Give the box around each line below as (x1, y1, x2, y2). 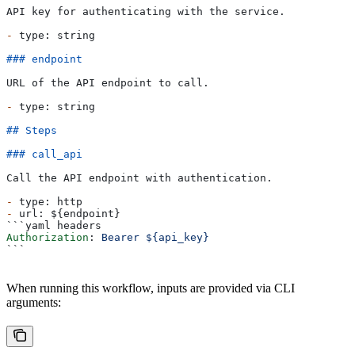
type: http (13, 196, 82, 208)
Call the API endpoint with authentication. (6, 172, 273, 185)
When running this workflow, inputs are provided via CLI (6, 281, 295, 296)
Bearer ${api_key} (101, 231, 209, 244)
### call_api (6, 148, 82, 161)
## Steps (6, 124, 57, 137)
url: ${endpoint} (13, 208, 120, 220)
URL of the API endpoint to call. (6, 77, 209, 90)
